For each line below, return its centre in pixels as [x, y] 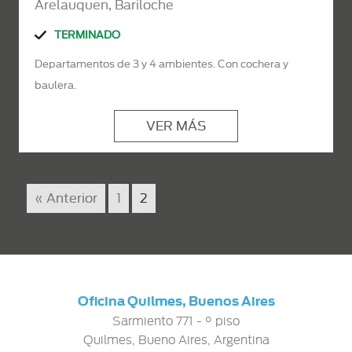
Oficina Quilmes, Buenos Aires [176, 301]
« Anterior [66, 199]
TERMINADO [87, 35]
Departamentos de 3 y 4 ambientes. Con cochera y [161, 64]
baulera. [55, 85]
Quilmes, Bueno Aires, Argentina [176, 340]
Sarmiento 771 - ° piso [176, 321]
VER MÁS [176, 126]
